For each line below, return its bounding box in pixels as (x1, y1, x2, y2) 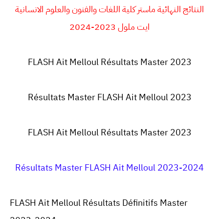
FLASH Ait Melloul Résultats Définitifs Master (10, 196, 188, 209)
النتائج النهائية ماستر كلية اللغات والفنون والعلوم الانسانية (15, 2, 204, 16)
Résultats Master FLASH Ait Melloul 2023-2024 (15, 160, 204, 174)
